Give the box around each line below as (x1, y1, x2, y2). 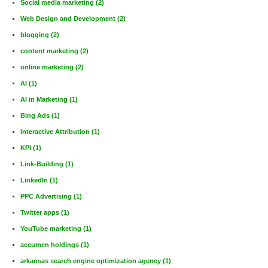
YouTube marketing (20, 224, 83, 232)
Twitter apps (20, 208, 61, 216)
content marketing (20, 47, 80, 54)
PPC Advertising (20, 192, 74, 200)
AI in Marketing (20, 95, 69, 103)
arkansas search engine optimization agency (20, 257, 163, 264)
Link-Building (20, 160, 65, 167)
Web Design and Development (20, 14, 117, 22)
